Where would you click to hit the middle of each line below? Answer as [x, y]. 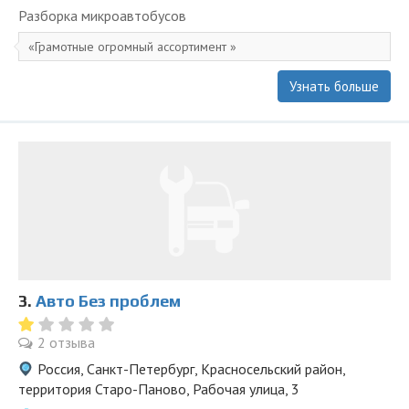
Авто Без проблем [108, 301]
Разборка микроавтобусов [102, 16]
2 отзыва [66, 342]
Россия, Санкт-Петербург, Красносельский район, [191, 369]
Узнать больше [334, 86]
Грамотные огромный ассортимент [132, 47]
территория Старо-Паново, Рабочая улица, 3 [159, 389]
